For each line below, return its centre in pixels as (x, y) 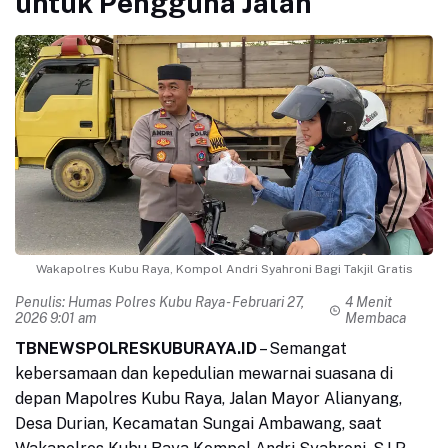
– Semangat (302, 349)
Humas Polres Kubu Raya (146, 302)
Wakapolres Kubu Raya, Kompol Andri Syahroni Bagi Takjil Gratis (224, 269)
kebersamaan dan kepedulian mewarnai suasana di (204, 374)
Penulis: (41, 302)
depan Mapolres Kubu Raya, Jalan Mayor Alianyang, (208, 399)
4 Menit (368, 302)
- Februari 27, (264, 302)
